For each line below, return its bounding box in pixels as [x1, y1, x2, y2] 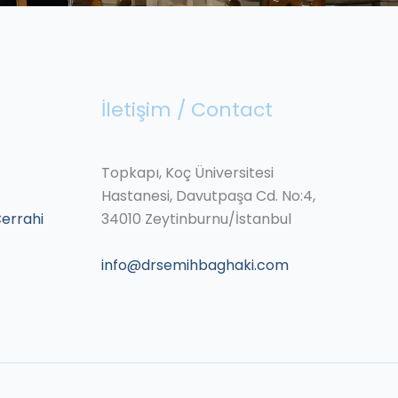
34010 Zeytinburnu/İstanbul [100, 208, 291, 229]
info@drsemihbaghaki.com [100, 254, 289, 275]
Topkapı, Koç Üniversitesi [100, 162, 274, 183]
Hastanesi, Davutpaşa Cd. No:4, [100, 185, 315, 206]
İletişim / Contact [100, 96, 273, 123]
